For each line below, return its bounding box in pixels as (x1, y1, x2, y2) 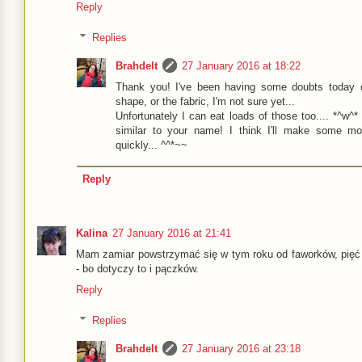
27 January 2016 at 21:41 (112, 226, 231, 239)
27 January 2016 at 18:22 (182, 59, 301, 72)
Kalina (76, 226, 107, 239)
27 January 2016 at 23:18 (182, 342, 301, 355)
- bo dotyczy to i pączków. (76, 262, 199, 275)
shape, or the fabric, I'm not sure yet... (116, 95, 295, 107)
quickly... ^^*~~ (116, 138, 187, 151)
